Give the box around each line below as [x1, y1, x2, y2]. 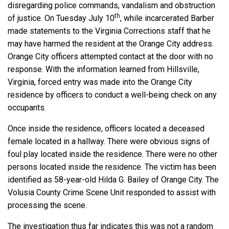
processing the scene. [8, 200, 87, 211]
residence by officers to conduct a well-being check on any [8, 90, 217, 100]
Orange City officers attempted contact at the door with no [8, 52, 213, 62]
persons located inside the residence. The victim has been [8, 162, 216, 172]
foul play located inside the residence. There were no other [8, 149, 217, 159]
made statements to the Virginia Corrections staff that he [8, 26, 211, 36]
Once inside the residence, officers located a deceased [8, 124, 204, 134]
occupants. [8, 103, 46, 113]
